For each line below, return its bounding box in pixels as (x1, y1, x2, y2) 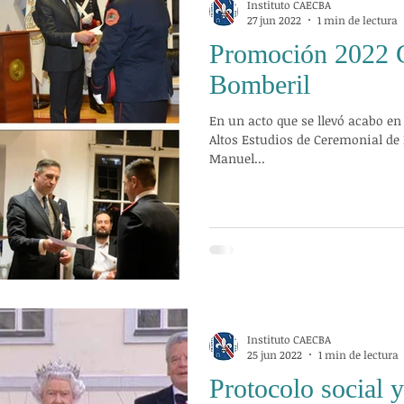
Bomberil (209, 69, 310, 100)
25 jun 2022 (247, 347, 302, 363)
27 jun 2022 (247, 13, 301, 28)
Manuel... (209, 150, 265, 168)
